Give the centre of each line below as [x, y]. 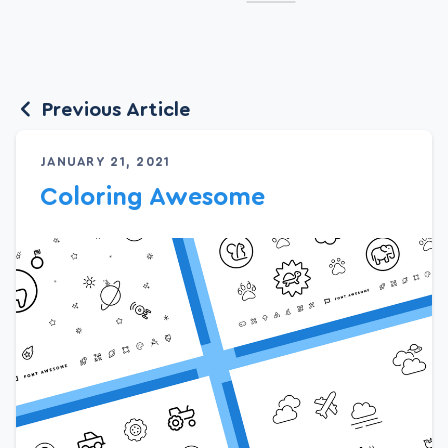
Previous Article [113, 110]
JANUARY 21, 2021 [105, 162]
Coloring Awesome [152, 198]
